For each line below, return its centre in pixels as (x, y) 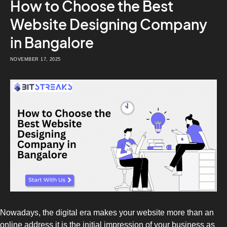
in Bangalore (52, 43)
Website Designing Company (109, 25)
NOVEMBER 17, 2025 (35, 60)
